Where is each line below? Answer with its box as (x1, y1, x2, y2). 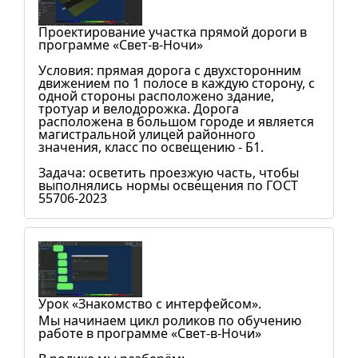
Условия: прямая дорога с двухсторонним (38, 62, 301, 79)
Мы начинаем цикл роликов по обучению (38, 312, 301, 329)
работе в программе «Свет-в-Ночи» (38, 324, 261, 342)
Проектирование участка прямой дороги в (38, 23, 307, 41)
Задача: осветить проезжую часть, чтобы (38, 164, 299, 181)
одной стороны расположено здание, (38, 87, 274, 105)
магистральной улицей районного (38, 125, 256, 143)
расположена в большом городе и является (38, 113, 314, 130)
